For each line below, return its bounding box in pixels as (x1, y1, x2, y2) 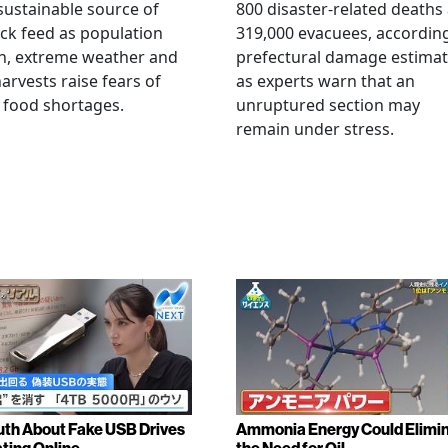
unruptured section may (236, 94, 420, 116)
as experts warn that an (236, 70, 415, 92)
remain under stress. (236, 118, 394, 140)
